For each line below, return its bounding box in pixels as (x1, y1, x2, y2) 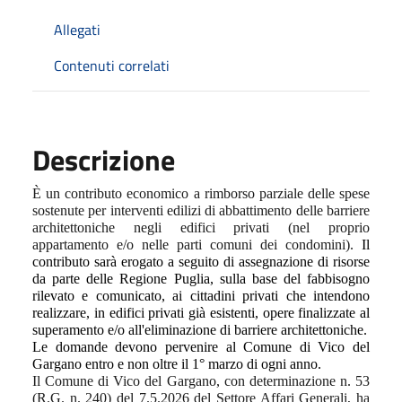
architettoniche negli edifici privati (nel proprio (32, 219, 370, 235)
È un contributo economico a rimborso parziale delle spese (32, 185, 370, 201)
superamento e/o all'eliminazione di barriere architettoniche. (32, 321, 367, 337)
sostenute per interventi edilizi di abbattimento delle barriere (32, 202, 370, 218)
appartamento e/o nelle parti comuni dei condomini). (32, 236, 354, 252)
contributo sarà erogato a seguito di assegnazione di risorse (32, 253, 370, 269)
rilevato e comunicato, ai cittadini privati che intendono (32, 287, 370, 303)
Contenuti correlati (54, 54, 170, 76)
